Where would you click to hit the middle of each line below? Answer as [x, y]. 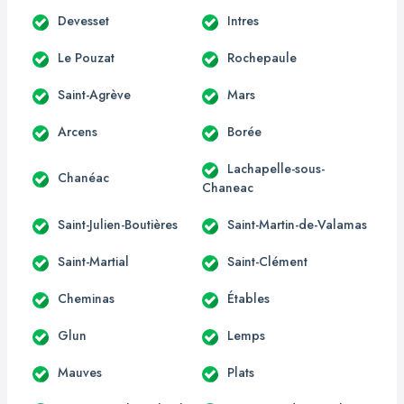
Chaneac [228, 187]
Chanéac [83, 178]
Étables [248, 298]
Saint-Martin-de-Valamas [297, 224]
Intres [243, 20]
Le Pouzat [86, 57]
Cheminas [86, 298]
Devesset [83, 20]
